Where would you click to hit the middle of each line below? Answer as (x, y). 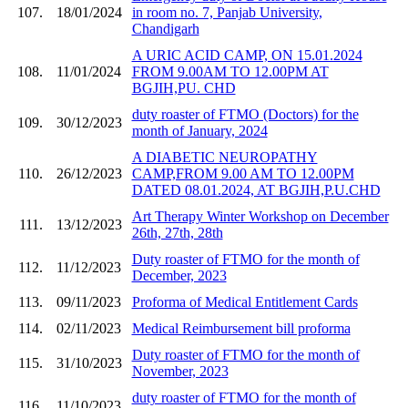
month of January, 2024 (199, 130)
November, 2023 (180, 371)
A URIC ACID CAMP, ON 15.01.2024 (247, 55)
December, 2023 (179, 275)
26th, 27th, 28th (177, 232)
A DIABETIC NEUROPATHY (224, 157)
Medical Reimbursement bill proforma (241, 328)
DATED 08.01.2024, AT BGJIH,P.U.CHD (256, 189)
